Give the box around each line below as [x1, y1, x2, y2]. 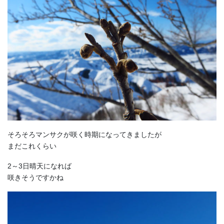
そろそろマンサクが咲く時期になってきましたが [7, 130, 161, 138]
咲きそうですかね [7, 173, 63, 181]
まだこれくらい [7, 141, 56, 150]
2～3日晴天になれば [7, 161, 71, 170]
